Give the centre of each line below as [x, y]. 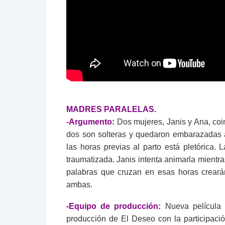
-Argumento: [90, 122]
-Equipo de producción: [114, 206]
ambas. [79, 184]
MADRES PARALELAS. [111, 109]
